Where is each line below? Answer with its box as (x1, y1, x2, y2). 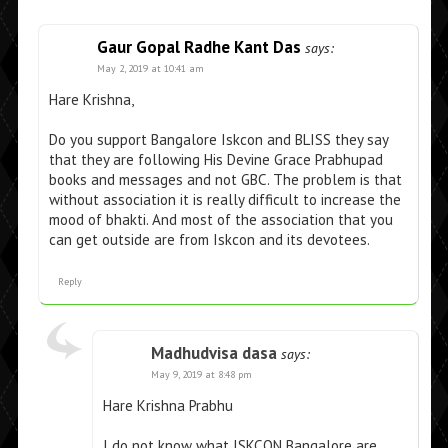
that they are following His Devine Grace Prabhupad (48, 150, 383, 170)
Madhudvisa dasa (150, 342, 277, 365)
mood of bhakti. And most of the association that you (48, 210, 393, 230)
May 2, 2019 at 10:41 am (96, 62, 204, 76)
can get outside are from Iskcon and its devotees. (48, 230, 370, 250)
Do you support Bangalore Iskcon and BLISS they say (48, 130, 388, 150)
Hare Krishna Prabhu (102, 396, 233, 416)
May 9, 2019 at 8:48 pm (150, 368, 252, 382)
